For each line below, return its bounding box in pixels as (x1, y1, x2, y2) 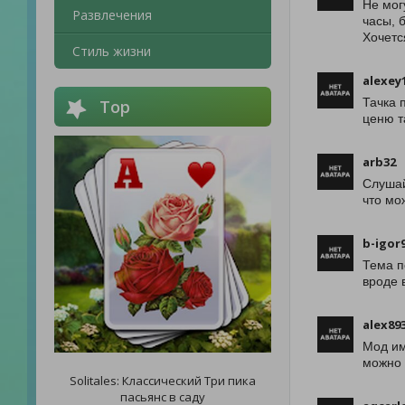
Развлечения (72, 6, 152, 24)
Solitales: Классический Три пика (70, 372, 256, 389)
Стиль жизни (72, 42, 151, 60)
